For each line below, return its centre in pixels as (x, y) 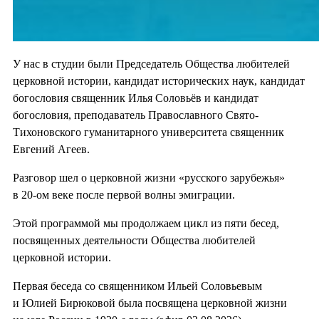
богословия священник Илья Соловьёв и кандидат (136, 98)
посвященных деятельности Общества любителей (134, 240)
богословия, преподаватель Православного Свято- (136, 115)
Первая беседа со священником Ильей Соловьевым (137, 286)
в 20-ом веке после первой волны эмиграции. (124, 194)
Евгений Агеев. (51, 149)
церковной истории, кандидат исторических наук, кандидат (159, 80)
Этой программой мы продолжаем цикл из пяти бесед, (146, 223)
